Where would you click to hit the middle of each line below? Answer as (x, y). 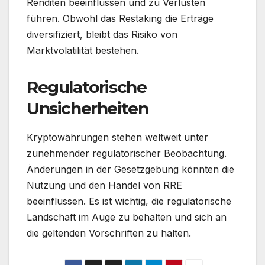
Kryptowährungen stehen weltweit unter (117, 137)
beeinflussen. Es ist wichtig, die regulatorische (129, 201)
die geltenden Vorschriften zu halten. (109, 233)
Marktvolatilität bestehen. (83, 50)
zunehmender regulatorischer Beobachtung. (127, 153)
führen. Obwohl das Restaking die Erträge (120, 18)
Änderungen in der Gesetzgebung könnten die (130, 169)
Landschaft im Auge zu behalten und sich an (127, 217)
